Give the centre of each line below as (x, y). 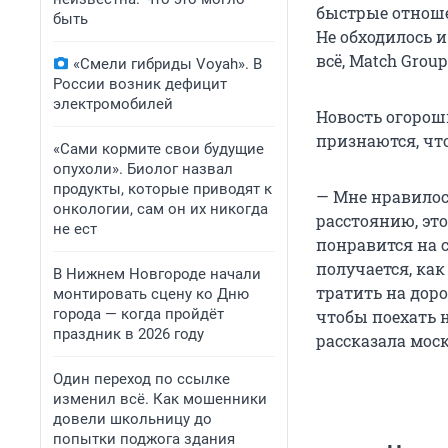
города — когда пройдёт (138, 314)
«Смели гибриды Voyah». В (167, 64)
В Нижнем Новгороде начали (157, 274)
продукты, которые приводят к (162, 189)
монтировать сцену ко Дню (151, 294)
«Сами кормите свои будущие (158, 149)
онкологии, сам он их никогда (160, 209)
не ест (75, 229)
